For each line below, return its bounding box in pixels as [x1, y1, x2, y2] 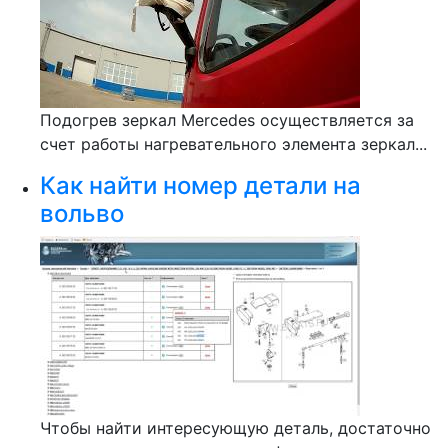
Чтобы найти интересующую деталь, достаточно [40, 418, 431, 438]
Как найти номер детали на [40, 171, 361, 200]
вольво [40, 199, 124, 228]
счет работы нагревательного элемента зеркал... [40, 134, 427, 154]
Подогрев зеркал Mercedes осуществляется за [40, 110, 414, 130]
